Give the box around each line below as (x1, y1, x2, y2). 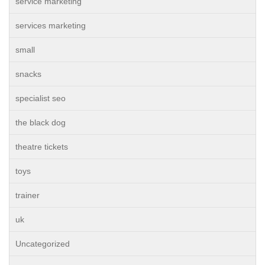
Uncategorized (15, 239, 70, 248)
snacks (15, 69, 41, 79)
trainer (15, 190, 40, 200)
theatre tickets (15, 142, 68, 151)
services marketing (15, 21, 86, 30)
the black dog (15, 118, 66, 127)
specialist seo (15, 93, 66, 103)
